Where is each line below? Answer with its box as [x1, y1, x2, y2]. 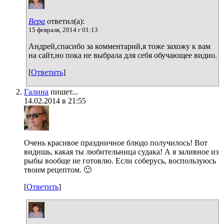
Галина [24, 87, 48, 96]
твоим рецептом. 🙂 [24, 165, 91, 174]
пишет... [48, 87, 78, 96]
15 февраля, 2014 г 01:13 [28, 25, 98, 33]
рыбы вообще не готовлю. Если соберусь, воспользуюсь [24, 156, 216, 165]
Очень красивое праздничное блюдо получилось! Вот [24, 138, 207, 147]
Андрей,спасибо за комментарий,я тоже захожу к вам [28, 41, 210, 50]
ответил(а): [45, 16, 84, 25]
